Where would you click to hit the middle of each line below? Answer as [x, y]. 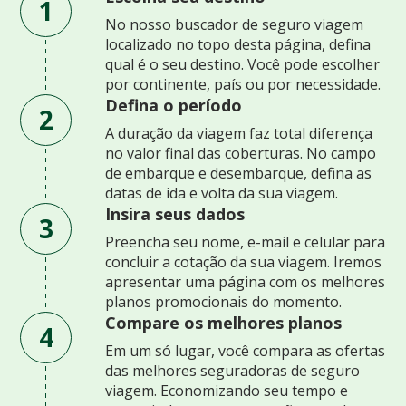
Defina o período [173, 105]
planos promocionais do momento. [223, 301]
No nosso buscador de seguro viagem [234, 24]
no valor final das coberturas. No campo [240, 153]
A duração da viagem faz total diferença [238, 133]
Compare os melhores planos [223, 322]
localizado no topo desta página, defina [237, 44]
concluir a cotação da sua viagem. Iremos [243, 261]
